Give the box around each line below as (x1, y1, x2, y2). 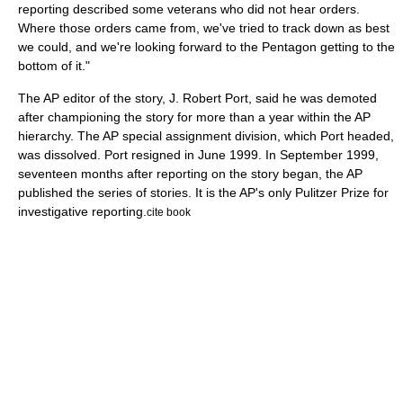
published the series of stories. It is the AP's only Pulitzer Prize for (18, 185, 389, 200)
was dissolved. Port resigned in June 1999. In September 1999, (18, 148, 379, 162)
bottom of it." (18, 58, 90, 73)
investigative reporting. (18, 204, 147, 219)
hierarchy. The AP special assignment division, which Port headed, (18, 129, 394, 143)
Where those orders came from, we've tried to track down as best (18, 21, 390, 35)
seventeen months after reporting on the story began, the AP (18, 166, 363, 181)
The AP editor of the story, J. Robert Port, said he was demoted (18, 91, 377, 105)
